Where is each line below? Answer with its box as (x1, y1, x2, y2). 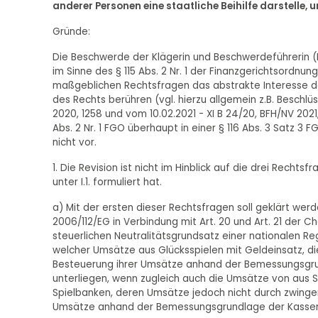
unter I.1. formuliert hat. (52, 175, 162, 190)
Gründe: (52, 25, 90, 39)
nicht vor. (52, 136, 97, 150)
